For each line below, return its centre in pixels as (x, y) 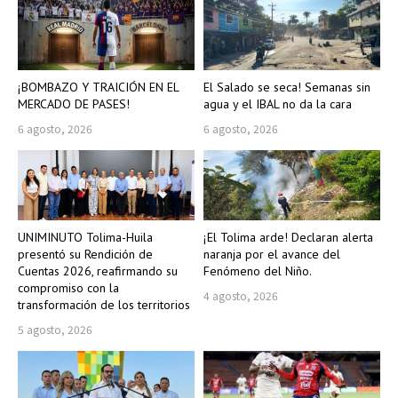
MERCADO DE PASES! (74, 103)
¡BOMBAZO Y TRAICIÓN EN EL (99, 87)
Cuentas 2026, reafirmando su (98, 271)
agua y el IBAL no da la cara (278, 103)
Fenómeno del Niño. (258, 271)
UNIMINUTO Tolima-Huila (85, 238)
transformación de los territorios (104, 305)
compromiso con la (68, 288)
